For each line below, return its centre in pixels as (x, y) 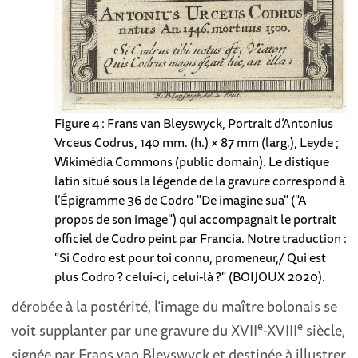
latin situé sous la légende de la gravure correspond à (199, 181)
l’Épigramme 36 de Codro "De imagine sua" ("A (180, 200)
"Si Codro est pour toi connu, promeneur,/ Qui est (190, 258)
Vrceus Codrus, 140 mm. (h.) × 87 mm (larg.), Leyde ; (196, 143)
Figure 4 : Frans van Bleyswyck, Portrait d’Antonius (193, 123)
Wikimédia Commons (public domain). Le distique (191, 162)
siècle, (324, 330)
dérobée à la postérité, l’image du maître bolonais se (175, 306)
